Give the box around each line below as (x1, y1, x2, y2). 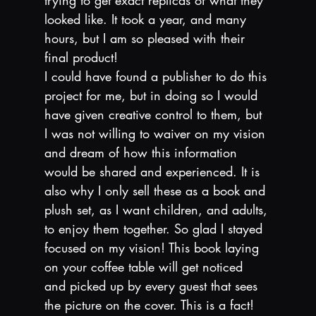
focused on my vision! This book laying (44, 238, 263, 256)
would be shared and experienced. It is (44, 162, 264, 180)
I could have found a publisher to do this (44, 67, 271, 85)
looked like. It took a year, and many (44, 10, 250, 28)
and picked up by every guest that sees (44, 276, 262, 294)
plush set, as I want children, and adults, (44, 200, 272, 218)
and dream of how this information (44, 143, 241, 161)
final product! (44, 48, 118, 66)
